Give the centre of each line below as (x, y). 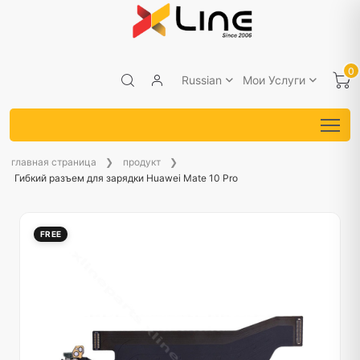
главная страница (54, 162)
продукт (142, 162)
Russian (202, 80)
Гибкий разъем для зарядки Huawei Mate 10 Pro (126, 178)
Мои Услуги (274, 80)
